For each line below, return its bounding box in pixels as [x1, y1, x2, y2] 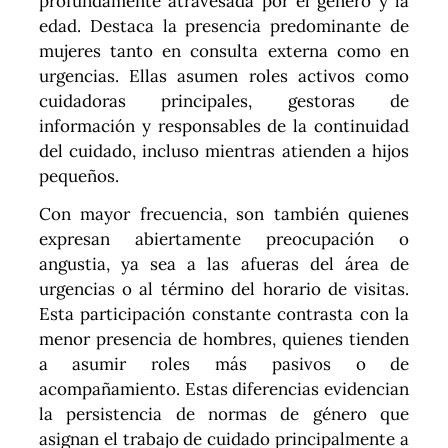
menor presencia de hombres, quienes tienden [38, 328, 410, 351]
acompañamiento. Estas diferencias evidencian [38, 378, 410, 401]
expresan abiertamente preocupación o [38, 228, 410, 251]
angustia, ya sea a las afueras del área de [38, 253, 410, 276]
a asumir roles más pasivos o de [38, 353, 410, 376]
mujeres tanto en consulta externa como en [38, 40, 410, 63]
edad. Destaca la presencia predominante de [38, 15, 410, 38]
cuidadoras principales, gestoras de [38, 90, 410, 113]
